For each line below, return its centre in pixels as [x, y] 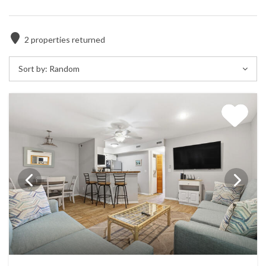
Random [64, 69]
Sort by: [33, 69]
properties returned [67, 40]
